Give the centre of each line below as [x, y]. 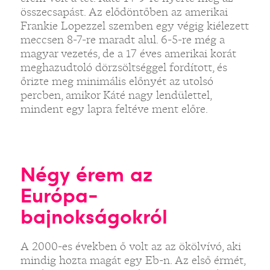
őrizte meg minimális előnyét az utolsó [117, 81]
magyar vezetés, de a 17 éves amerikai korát [128, 53]
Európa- [59, 196]
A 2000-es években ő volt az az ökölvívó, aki [130, 246]
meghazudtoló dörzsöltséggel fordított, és [124, 67]
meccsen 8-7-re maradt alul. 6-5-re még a [122, 39]
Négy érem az [86, 174]
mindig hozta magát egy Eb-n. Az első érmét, [133, 260]
